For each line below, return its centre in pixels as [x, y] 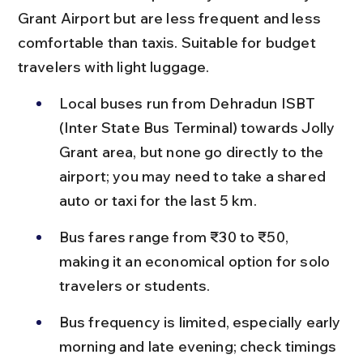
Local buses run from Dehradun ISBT [189, 103]
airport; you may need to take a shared [194, 176]
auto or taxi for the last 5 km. [158, 200]
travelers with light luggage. [113, 66]
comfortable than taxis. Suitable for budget [168, 42]
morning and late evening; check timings [199, 346]
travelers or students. [135, 285]
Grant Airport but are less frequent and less [171, 18]
